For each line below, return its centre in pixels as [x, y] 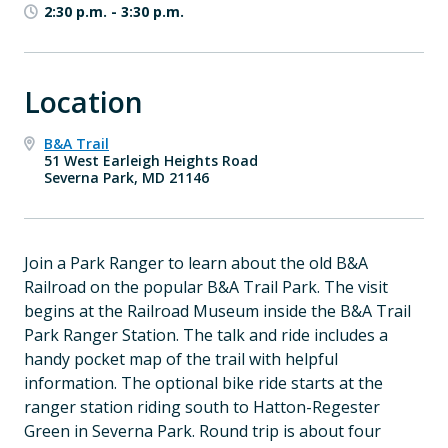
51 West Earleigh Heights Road [151, 160]
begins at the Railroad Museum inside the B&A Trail [217, 311]
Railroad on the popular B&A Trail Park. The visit [206, 287]
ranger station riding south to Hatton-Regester [202, 407]
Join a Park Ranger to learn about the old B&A [196, 263]
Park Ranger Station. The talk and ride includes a [206, 335]
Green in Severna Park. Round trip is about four [202, 431]
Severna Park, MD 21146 [126, 177]
